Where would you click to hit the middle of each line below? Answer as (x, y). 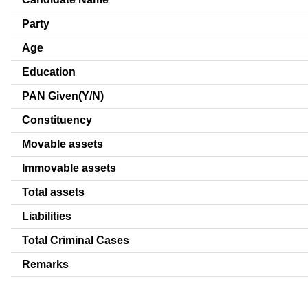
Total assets (53, 192)
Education (49, 71)
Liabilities (47, 216)
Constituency (57, 120)
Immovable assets (69, 168)
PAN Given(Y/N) (63, 96)
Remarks (45, 264)
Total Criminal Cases (76, 240)
